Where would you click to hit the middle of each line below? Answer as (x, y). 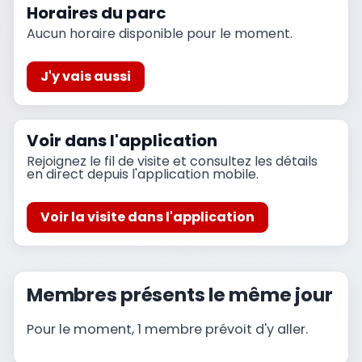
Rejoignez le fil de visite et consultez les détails (172, 161)
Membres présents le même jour (180, 295)
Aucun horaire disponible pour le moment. (160, 33)
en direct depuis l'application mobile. (143, 174)
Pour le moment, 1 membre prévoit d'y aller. (167, 329)
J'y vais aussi (85, 76)
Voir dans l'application (122, 140)
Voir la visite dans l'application (147, 217)
